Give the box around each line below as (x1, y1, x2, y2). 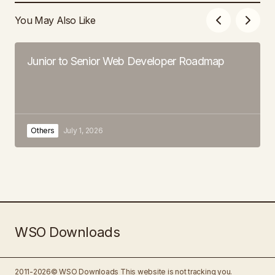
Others (31, 126, 55, 135)
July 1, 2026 (63, 126, 103, 135)
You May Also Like (15, 14, 96, 26)
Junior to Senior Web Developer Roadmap (27, 55, 225, 68)
